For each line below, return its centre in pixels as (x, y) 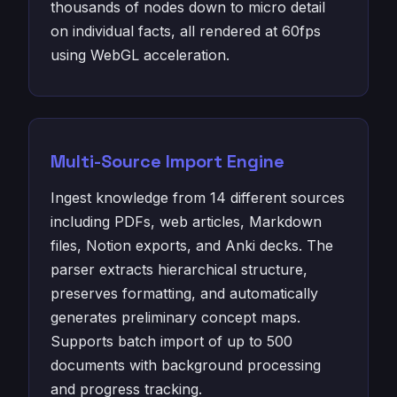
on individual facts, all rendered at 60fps (186, 31)
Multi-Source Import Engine (167, 161)
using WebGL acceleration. (140, 55)
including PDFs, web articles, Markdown (186, 222)
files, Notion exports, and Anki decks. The (192, 245)
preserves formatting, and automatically (184, 293)
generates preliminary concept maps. (175, 317)
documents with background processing (186, 365)
